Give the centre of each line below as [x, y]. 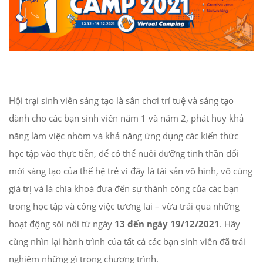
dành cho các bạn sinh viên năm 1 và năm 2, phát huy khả [126, 118]
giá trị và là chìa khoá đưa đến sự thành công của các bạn [124, 189]
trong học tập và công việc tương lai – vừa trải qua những [124, 206]
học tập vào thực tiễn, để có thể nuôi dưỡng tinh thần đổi [124, 154]
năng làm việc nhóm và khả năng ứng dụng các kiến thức [124, 136]
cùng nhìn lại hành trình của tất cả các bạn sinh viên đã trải [127, 242]
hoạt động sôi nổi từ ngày [60, 224]
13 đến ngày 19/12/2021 [166, 224]
